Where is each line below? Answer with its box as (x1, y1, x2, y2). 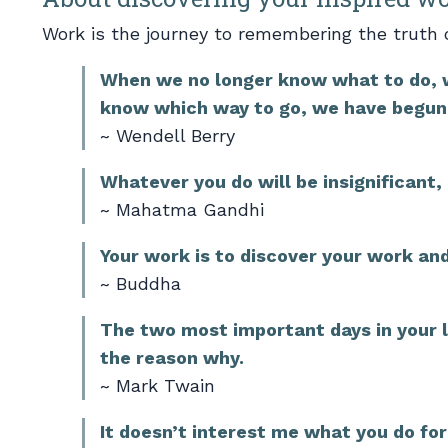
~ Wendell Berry (100, 124, 235, 146)
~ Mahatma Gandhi (100, 198, 264, 220)
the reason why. (100, 346, 244, 368)
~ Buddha (100, 272, 181, 294)
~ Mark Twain (100, 374, 215, 396)
